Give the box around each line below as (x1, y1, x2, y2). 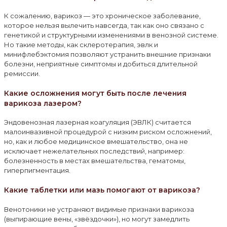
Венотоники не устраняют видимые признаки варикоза (4, 205, 194, 213)
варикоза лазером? (4, 98, 82, 108)
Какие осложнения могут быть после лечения (4, 88, 186, 98)
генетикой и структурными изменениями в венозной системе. (4, 31, 218, 40)
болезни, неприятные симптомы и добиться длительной (4, 60, 198, 68)
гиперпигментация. (4, 166, 70, 175)
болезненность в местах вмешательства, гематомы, (4, 157, 185, 165)
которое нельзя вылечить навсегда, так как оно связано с (4, 21, 204, 30)
